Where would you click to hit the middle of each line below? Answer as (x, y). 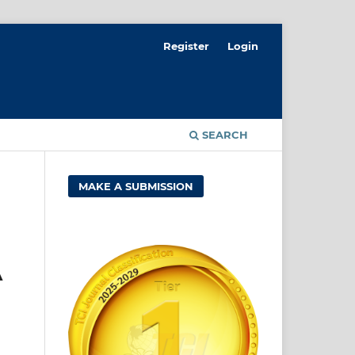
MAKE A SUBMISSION (136, 186)
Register (187, 46)
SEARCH (223, 134)
